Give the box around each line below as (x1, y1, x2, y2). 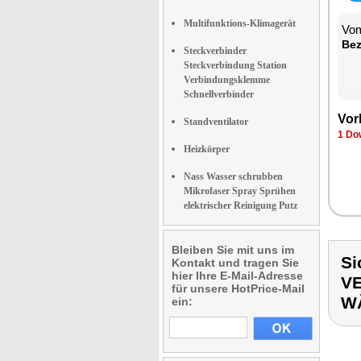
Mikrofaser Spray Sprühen (184, 185, 296, 197)
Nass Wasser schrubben (184, 171, 283, 182)
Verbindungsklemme (184, 74, 270, 85)
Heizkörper (184, 143, 230, 155)
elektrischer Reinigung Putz (184, 200, 297, 211)
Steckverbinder (184, 45, 247, 56)
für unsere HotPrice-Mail (172, 282, 305, 295)
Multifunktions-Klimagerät (184, 18, 296, 29)
